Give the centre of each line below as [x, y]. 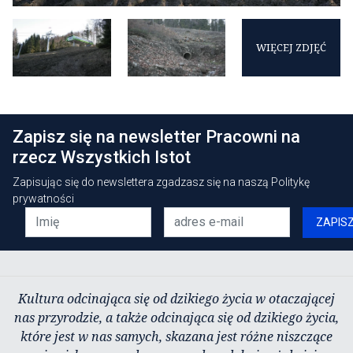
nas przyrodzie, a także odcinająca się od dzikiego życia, [176, 317]
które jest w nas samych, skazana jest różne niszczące [176, 336]
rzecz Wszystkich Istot [102, 157]
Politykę [290, 182]
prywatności [43, 198]
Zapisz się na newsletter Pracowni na [156, 136]
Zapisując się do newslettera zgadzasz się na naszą [142, 182]
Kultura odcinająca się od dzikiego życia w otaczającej [176, 298]
